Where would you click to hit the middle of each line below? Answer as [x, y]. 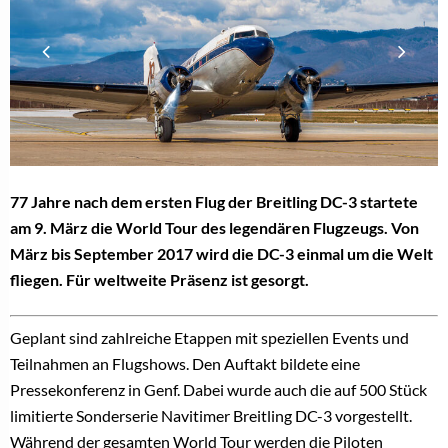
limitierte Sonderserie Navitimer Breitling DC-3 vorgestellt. [211, 415]
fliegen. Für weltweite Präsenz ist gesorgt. [159, 279]
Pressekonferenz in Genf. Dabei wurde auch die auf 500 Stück [218, 389]
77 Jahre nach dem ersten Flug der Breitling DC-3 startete [214, 201]
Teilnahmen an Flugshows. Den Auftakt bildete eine [185, 363]
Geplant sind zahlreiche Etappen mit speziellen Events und [209, 337]
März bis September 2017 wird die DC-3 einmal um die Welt [221, 253]
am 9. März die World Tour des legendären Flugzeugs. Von [214, 227]
